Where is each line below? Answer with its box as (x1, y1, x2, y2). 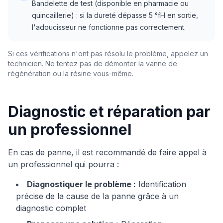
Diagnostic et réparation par (8, 103, 211, 120)
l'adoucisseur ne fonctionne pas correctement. (32, 23, 186, 31)
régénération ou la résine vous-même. (8, 69, 133, 78)
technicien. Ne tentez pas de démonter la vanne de (8, 59, 177, 68)
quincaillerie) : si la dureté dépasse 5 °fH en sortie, (32, 11, 198, 19)
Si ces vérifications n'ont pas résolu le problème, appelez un (8, 49, 208, 58)
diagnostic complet (16, 203, 86, 213)
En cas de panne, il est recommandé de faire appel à (8, 147, 207, 157)
